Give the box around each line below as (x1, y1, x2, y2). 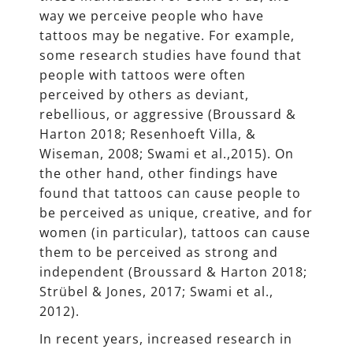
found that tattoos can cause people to (39, 184, 301, 203)
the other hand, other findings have (39, 165, 278, 183)
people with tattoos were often (39, 66, 246, 84)
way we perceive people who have (39, 7, 264, 25)
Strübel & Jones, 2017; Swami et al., (39, 283, 273, 301)
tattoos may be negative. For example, (39, 27, 295, 45)
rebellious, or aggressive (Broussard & (39, 106, 296, 124)
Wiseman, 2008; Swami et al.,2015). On (39, 145, 294, 163)
